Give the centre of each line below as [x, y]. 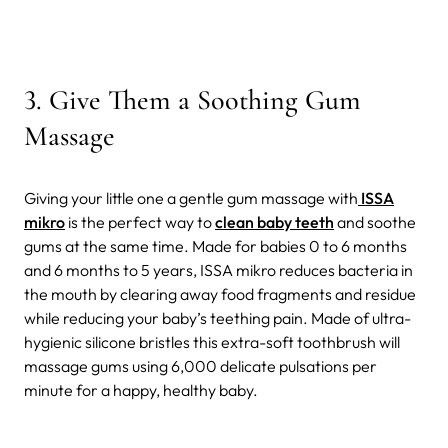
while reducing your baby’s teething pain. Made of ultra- [217, 318]
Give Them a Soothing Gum [205, 100]
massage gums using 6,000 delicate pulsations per [200, 366]
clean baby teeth [274, 222]
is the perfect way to [140, 222]
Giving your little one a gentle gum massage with [191, 198]
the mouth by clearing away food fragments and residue [220, 294]
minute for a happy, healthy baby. [142, 390]
